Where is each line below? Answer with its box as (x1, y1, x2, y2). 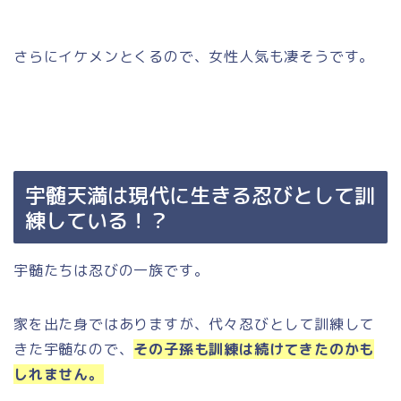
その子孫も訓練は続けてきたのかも (133, 338, 375, 359)
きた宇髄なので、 (13, 338, 134, 359)
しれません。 (13, 363, 104, 384)
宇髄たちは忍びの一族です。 (13, 260, 209, 280)
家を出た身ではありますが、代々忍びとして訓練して (13, 313, 375, 334)
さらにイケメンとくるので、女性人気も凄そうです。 (13, 46, 375, 66)
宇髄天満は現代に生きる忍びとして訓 (25, 180, 375, 209)
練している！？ (25, 205, 169, 235)
